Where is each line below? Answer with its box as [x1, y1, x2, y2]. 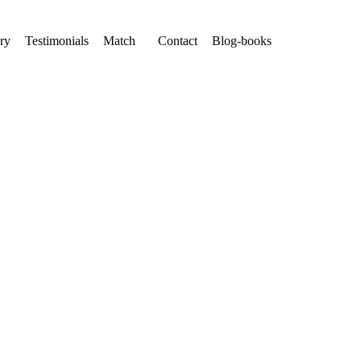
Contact [157, 34, 197, 48]
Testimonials [24, 34, 89, 48]
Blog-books [211, 34, 272, 48]
